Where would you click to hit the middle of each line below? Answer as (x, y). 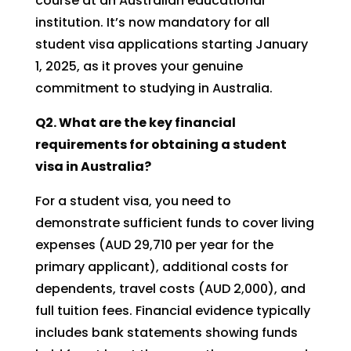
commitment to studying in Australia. (154, 88)
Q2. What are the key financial (135, 123)
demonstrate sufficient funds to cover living (174, 223)
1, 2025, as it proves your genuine (139, 66)
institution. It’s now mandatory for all (152, 22)
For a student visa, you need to (133, 201)
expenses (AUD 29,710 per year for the (154, 245)
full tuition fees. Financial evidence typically (172, 311)
